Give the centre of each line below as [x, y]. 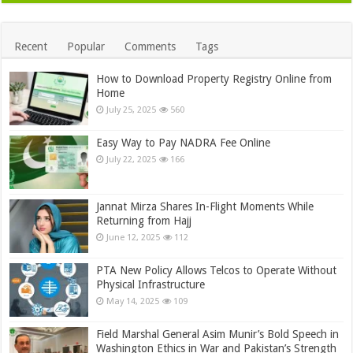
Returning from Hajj [144, 221]
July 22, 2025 [132, 159]
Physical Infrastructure [151, 285]
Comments [150, 46]
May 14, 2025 [133, 302]
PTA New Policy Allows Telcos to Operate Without [217, 271]
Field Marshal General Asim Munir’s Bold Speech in [218, 334]
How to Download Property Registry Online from [214, 78]
